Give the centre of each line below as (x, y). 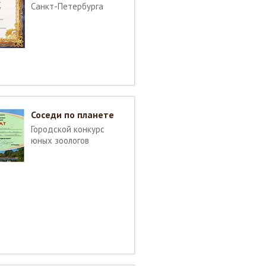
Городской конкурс (68, 129)
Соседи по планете (72, 115)
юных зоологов (60, 140)
